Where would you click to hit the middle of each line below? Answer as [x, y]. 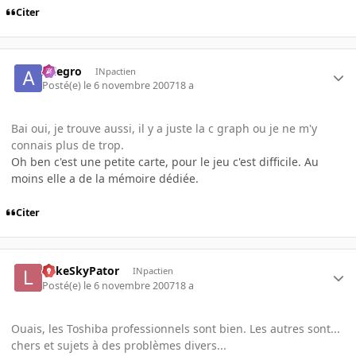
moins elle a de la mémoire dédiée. [105, 178]
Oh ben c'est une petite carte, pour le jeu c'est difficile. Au [165, 161]
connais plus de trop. [68, 145]
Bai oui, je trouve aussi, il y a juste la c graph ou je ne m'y [164, 128]
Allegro [62, 71]
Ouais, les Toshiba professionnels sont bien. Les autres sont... [176, 328]
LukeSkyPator [81, 271]
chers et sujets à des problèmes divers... [119, 345]
